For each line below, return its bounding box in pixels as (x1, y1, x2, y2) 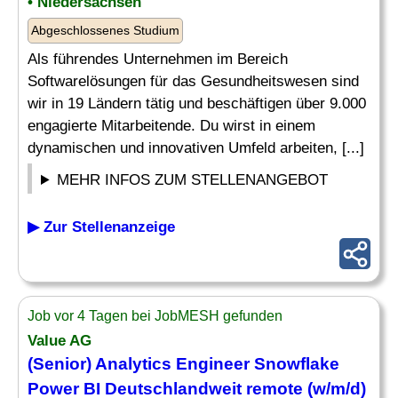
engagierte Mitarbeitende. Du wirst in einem (28, 117, 315, 134)
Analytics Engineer (95, 354, 250, 373)
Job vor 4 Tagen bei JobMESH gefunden (28, 308, 283, 323)
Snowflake (250, 354, 339, 373)
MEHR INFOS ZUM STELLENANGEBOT (57, 171, 329, 188)
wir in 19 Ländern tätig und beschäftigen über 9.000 (28, 95, 366, 112)
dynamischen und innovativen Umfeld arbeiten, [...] (28, 139, 364, 156)
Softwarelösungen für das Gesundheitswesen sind (28, 73, 359, 90)
